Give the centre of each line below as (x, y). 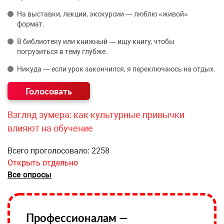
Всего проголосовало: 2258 (58, 151)
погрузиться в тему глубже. (62, 51)
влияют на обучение (50, 128)
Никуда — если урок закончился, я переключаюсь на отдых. (116, 69)
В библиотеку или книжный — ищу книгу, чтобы (96, 41)
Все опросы (29, 175)
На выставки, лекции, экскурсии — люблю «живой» (102, 14)
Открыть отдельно (43, 163)
